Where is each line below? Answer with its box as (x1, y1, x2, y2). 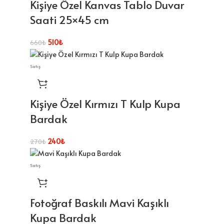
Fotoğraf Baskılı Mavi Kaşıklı (30, 194, 169, 210)
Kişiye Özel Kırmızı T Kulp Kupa (30, 95, 180, 111)
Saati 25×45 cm (30, 12, 109, 27)
